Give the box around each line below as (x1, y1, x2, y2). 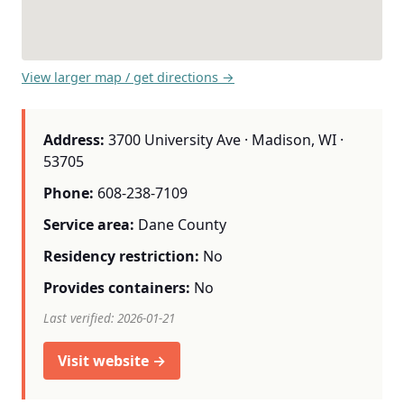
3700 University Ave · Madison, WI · (105, 129, 344, 150)
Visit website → (58, 351, 166, 372)
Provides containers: (43, 278, 190, 298)
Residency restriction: (43, 246, 199, 267)
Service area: (43, 214, 134, 234)
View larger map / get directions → (22, 68, 234, 86)
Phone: (43, 182, 94, 203)
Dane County (138, 214, 226, 234)
